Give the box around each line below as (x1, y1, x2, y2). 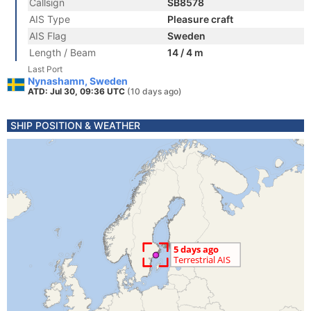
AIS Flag (29, 30, 67, 42)
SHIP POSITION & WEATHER (10, 119, 140, 131)
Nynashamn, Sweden (28, 75, 128, 87)
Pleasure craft (167, 13, 233, 25)
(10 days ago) (127, 86, 182, 96)
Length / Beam (29, 47, 96, 58)
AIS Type (29, 13, 70, 25)
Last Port (28, 64, 62, 74)
